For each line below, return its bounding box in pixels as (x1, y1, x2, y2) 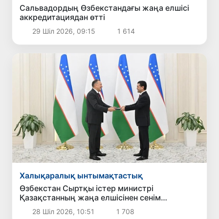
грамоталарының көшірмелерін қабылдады (20, 201, 190, 212)
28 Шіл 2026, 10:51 (30, 207, 96, 216)
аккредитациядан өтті (20, 12, 106, 22)
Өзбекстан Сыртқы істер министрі (20, 183, 154, 193)
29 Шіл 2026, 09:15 (30, 27, 97, 36)
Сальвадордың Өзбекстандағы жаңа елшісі (20, 3, 143, 13)
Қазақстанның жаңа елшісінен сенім (20, 192, 161, 202)
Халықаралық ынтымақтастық (20, 170, 143, 180)
